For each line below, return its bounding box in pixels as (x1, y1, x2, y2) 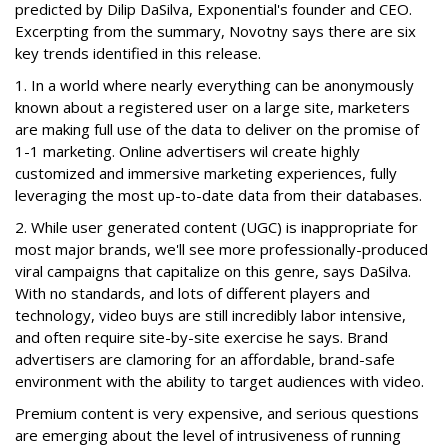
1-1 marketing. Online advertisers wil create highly (15, 141, 360, 161)
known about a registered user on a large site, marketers (15, 97, 410, 117)
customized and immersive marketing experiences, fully (15, 163, 397, 183)
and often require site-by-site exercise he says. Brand (15, 327, 388, 347)
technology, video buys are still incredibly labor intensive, (15, 305, 406, 325)
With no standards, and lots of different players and (15, 283, 370, 303)
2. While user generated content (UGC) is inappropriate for (15, 217, 418, 237)
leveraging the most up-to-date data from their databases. (15, 185, 422, 205)
